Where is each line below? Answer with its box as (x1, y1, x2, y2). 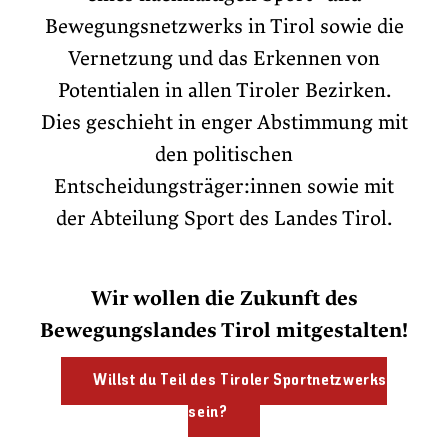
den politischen (155, 143, 293, 168)
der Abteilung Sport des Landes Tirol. (56, 207, 392, 232)
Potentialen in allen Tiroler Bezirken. (57, 79, 391, 104)
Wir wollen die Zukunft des (90, 287, 358, 312)
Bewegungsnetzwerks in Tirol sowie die (44, 15, 404, 40)
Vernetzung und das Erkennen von (68, 47, 380, 72)
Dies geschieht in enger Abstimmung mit (40, 111, 408, 136)
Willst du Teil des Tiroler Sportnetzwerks (92, 373, 388, 390)
